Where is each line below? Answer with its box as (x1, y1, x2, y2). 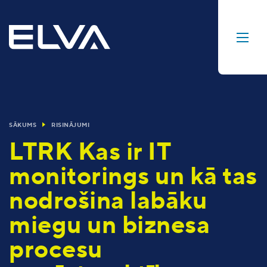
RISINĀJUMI (51, 121, 89, 129)
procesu (9, 234, 103, 266)
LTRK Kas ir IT (9, 136, 170, 168)
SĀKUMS (9, 121, 36, 129)
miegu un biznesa (9, 210, 210, 241)
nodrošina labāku (9, 185, 207, 217)
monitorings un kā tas (9, 161, 257, 193)
